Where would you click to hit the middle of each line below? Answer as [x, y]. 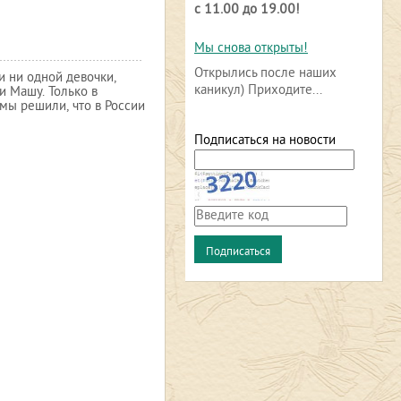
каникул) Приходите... [258, 91]
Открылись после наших [265, 74]
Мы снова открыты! [251, 49]
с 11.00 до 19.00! [247, 10]
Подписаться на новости [265, 141]
